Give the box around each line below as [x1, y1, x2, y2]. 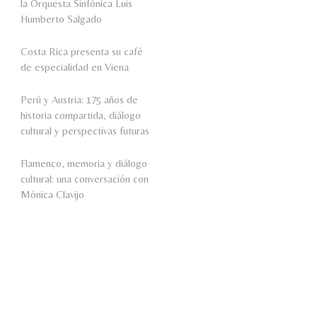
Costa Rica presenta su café [21, 45, 143, 57]
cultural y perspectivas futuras [21, 124, 149, 137]
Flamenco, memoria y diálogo [21, 156, 147, 169]
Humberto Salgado [21, 12, 102, 25]
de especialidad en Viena [21, 60, 129, 73]
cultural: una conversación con [21, 172, 149, 185]
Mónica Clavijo [21, 188, 84, 200]
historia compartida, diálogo [21, 108, 141, 121]
